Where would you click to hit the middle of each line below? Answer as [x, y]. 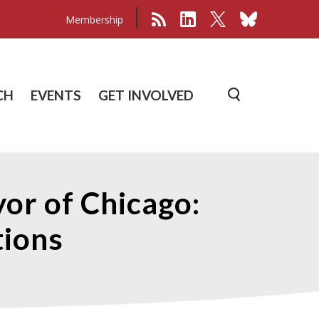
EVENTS [56, 95]
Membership [94, 19]
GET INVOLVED [146, 95]
